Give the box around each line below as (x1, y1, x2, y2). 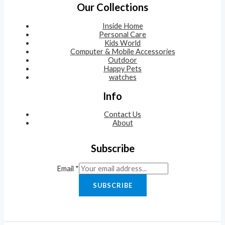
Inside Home (102, 22, 143, 31)
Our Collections (77, 1, 148, 14)
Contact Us (104, 110, 141, 119)
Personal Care (99, 30, 146, 39)
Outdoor (108, 56, 137, 65)
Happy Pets (103, 64, 142, 73)
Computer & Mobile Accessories (70, 47, 175, 56)
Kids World (104, 39, 141, 48)
